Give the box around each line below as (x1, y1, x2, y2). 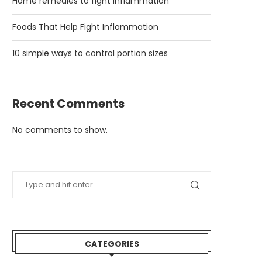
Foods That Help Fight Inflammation (12, 21, 158, 33)
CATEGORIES (84, 238, 139, 250)
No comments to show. (12, 124, 108, 136)
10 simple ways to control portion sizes (12, 47, 168, 59)
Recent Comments (12, 95, 125, 112)
